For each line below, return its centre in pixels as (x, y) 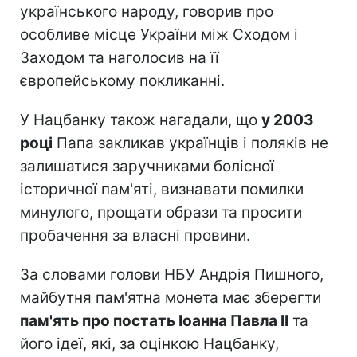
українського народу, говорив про (147, 11)
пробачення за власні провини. (135, 235)
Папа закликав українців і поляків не (190, 143)
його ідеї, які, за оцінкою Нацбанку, (149, 343)
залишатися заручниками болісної (147, 166)
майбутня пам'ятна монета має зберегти (171, 297)
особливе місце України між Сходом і (159, 34)
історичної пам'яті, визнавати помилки (162, 189)
